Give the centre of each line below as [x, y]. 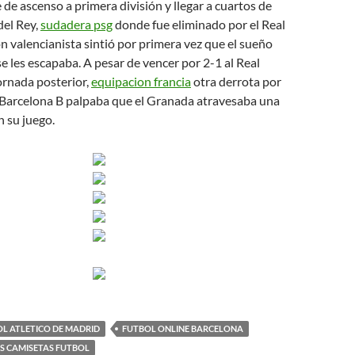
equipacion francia [141, 81]
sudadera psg [76, 24]
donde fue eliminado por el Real [199, 24]
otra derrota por [236, 81]
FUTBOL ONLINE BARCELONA [183, 328]
